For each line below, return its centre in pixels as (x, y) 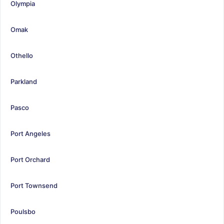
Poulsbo (23, 211)
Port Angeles (30, 133)
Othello (22, 55)
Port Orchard (30, 159)
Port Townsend (34, 185)
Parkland (24, 81)
